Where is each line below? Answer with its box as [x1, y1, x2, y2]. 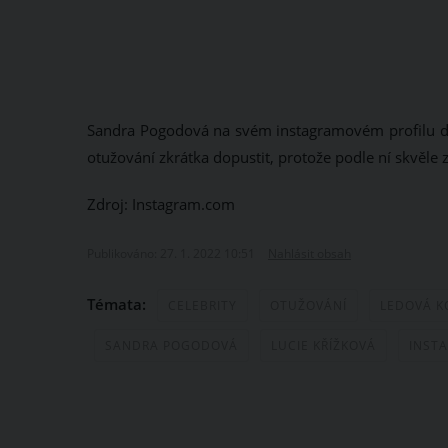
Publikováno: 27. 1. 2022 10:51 [87, 245, 258, 263]
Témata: [87, 294, 150, 315]
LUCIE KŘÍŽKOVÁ [271, 337, 376, 355]
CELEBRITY [168, 297, 237, 315]
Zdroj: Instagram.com [87, 194, 235, 215]
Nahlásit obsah [268, 245, 351, 263]
